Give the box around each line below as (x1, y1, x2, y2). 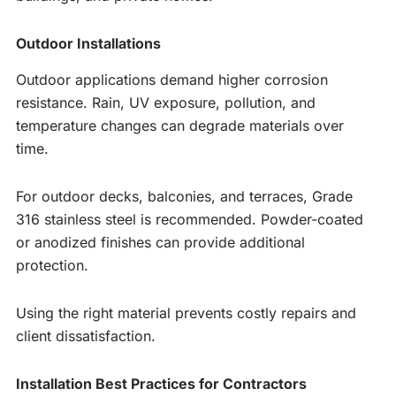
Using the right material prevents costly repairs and (16, 303, 356, 322)
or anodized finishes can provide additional (16, 232, 305, 251)
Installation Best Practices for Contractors (16, 374, 307, 392)
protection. (16, 255, 88, 274)
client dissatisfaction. (16, 326, 156, 345)
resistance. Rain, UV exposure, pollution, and (16, 93, 316, 111)
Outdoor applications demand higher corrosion (16, 70, 328, 88)
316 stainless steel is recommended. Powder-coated (16, 209, 363, 228)
